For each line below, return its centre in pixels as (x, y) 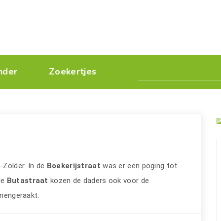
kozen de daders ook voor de (99, 181)
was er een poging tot (139, 166)
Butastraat (27, 181)
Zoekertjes (73, 72)
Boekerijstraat (73, 166)
